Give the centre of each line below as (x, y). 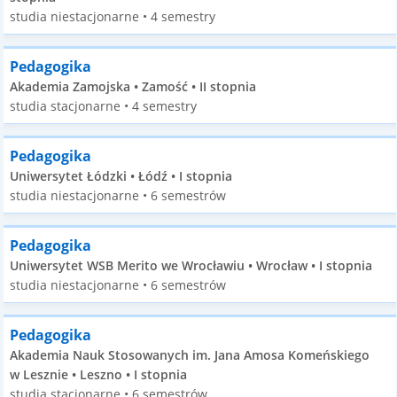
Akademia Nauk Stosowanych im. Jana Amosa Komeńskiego (190, 355)
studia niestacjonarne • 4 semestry (113, 16)
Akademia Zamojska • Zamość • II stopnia (133, 86)
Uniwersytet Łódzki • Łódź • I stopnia (121, 176)
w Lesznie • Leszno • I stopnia (99, 374)
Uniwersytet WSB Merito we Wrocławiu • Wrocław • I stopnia (191, 265)
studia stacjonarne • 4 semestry (104, 106)
